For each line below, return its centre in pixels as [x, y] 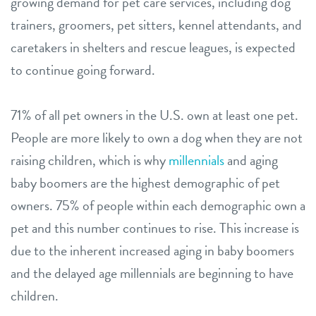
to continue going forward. [83, 69]
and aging [251, 160]
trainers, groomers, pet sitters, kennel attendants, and [156, 24]
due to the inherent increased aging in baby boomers [152, 250]
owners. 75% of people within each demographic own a [158, 205]
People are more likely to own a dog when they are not [157, 137]
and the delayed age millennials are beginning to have [152, 273]
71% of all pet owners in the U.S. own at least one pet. [154, 115]
